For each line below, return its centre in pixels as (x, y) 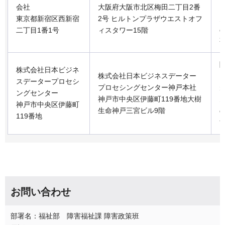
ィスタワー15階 (123, 30)
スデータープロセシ (48, 82)
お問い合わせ (41, 192)
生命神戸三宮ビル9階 (132, 111)
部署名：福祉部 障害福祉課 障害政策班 (75, 216)
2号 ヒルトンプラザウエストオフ (150, 19)
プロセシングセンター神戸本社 (147, 88)
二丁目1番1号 (38, 30)
